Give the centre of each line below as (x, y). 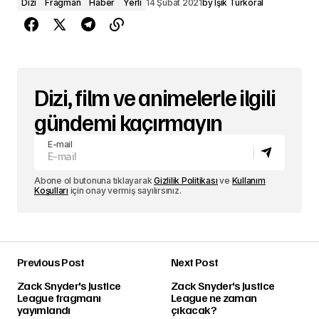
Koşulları (51, 190)
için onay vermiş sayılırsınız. (125, 190)
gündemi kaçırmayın (128, 121)
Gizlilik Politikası (186, 180)
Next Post (195, 262)
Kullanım (249, 180)
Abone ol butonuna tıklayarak (94, 180)
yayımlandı (44, 309)
